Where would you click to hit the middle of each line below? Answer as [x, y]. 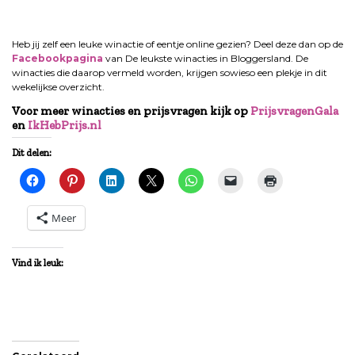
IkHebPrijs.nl [65, 126]
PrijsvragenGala [294, 111]
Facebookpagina [57, 59]
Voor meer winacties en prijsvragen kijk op [131, 111]
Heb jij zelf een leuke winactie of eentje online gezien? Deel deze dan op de [177, 44]
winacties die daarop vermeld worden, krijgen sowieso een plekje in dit [170, 73]
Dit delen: [32, 153]
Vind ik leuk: [38, 263]
